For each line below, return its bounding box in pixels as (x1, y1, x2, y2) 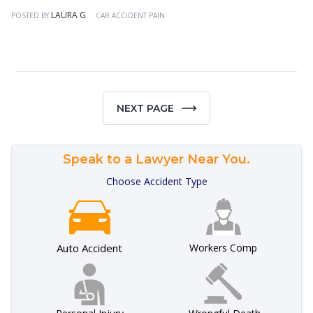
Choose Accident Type (105, 175, 208, 188)
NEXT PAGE (117, 102, 174, 115)
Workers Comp (189, 241, 258, 254)
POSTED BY (11, 10, 51, 20)
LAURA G (51, 9, 86, 21)
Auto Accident (56, 241, 122, 255)
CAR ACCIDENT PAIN (96, 10, 165, 20)
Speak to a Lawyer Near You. (63, 152, 250, 167)
